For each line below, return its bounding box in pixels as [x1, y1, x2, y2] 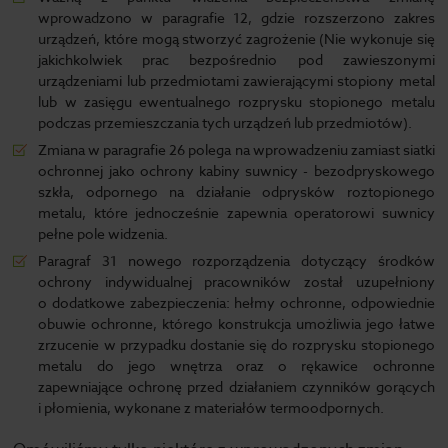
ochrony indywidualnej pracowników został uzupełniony [38, 272, 435, 292]
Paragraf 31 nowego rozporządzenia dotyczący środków [38, 251, 435, 271]
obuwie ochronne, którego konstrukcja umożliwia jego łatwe [38, 314, 435, 334]
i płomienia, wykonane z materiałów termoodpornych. [38, 398, 385, 418]
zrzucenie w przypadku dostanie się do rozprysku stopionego [38, 335, 435, 355]
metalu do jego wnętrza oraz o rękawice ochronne [38, 356, 435, 376]
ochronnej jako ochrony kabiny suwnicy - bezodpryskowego [38, 161, 435, 181]
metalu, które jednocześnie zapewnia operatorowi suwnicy [38, 203, 435, 223]
